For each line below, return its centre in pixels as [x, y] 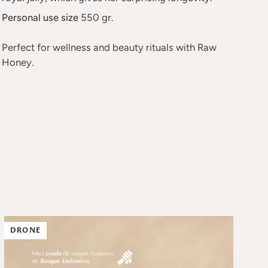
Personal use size [40, 17]
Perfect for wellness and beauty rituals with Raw [109, 47]
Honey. [17, 62]
